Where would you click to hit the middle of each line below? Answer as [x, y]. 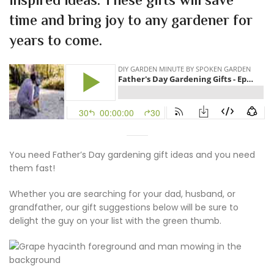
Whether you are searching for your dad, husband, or [122, 194]
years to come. [56, 42]
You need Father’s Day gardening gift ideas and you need [132, 155]
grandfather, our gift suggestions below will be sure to [124, 208]
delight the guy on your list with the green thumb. [115, 221]
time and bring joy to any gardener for [131, 22]
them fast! [32, 168]
